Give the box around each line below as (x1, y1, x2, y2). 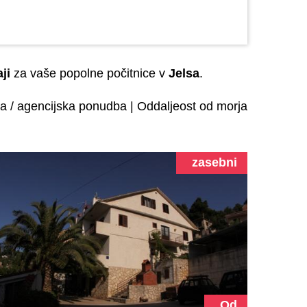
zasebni (191, 156, 237, 169)
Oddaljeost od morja (137, 99, 247, 113)
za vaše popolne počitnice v (10, 66, 169, 80)
